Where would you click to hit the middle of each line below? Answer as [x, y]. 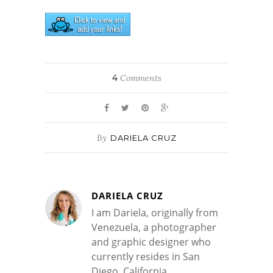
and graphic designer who [151, 242]
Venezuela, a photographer [154, 227]
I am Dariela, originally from [155, 212]
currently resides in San [146, 256]
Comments [139, 78]
